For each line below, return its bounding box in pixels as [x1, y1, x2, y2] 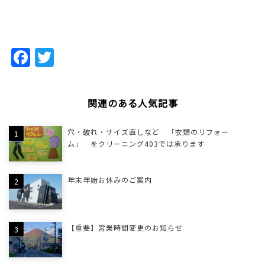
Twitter [54, 51, 83, 64]
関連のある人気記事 [87, 96, 178, 111]
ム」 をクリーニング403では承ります [67, 138, 205, 149]
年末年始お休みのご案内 [67, 174, 152, 185]
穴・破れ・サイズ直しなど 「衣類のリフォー [67, 127, 229, 137]
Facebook [30, 51, 69, 64]
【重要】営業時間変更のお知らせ [67, 222, 183, 233]
